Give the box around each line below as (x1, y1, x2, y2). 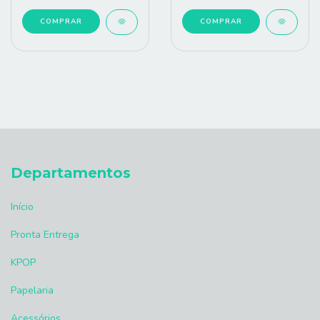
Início (11, 200, 34, 214)
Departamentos (11, 164, 131, 181)
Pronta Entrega (11, 228, 79, 242)
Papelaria (11, 284, 54, 298)
